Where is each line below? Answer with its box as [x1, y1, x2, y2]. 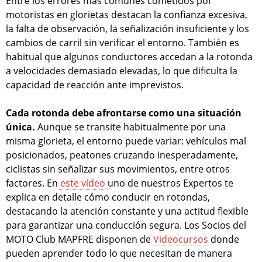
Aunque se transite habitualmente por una [35, 120, 226, 133]
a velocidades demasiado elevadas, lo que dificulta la [6, 64, 237, 77]
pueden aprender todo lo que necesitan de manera [6, 246, 232, 260]
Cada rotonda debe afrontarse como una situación [6, 106, 242, 119]
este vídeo [58, 176, 108, 189]
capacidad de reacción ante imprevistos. [6, 78, 184, 91]
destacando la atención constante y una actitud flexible [6, 204, 249, 218]
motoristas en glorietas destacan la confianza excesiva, [6, 8, 247, 21]
